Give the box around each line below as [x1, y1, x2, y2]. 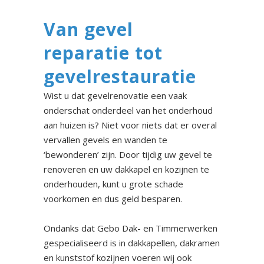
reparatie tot [44, 41, 163, 65]
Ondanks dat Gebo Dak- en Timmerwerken [44, 222, 217, 235]
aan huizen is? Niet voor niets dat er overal [44, 119, 217, 131]
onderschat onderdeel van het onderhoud [44, 104, 213, 117]
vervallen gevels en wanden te [44, 134, 167, 146]
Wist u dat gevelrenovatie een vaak [44, 90, 187, 102]
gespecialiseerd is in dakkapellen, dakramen [44, 237, 220, 249]
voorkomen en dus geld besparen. [44, 193, 182, 205]
